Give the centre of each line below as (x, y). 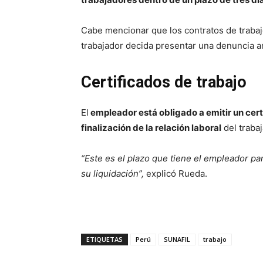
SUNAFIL (177, 240)
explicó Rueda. (176, 174)
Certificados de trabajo (166, 82)
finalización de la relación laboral (151, 128)
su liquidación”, (112, 174)
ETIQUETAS (104, 240)
